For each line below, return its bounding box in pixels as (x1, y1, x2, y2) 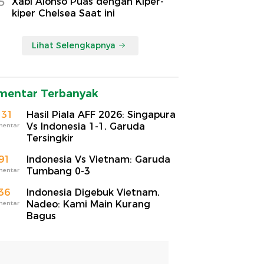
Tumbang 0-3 (27, 165, 90, 177)
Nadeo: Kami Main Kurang (27, 198, 150, 210)
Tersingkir (27, 132, 74, 144)
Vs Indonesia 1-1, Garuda (27, 120, 145, 132)
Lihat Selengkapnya (32, 39, 115, 51)
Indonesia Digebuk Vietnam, (27, 186, 160, 198)
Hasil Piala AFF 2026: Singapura (27, 108, 176, 120)
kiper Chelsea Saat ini (12, 7, 115, 19)
